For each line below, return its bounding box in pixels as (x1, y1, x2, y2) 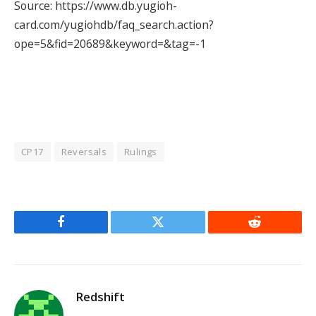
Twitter (157, 226, 194, 239)
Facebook (60, 226, 110, 239)
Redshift (75, 288, 125, 305)
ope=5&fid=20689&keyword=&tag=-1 (14, 36, 206, 52)
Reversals (61, 145, 107, 159)
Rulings (124, 145, 157, 159)
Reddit (253, 226, 288, 239)
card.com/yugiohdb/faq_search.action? (14, 17, 214, 33)
